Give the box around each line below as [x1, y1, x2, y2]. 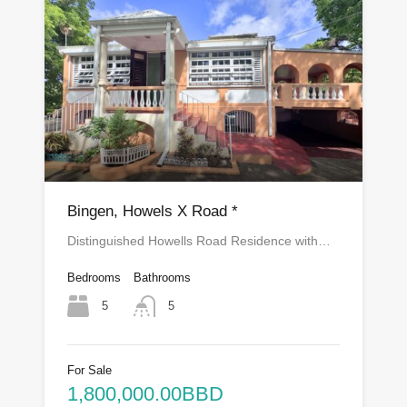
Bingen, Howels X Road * [67, 203, 238, 221]
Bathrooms [134, 271, 191, 285]
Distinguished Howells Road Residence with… [67, 233, 331, 249]
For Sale [67, 363, 112, 378]
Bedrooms [67, 271, 121, 285]
